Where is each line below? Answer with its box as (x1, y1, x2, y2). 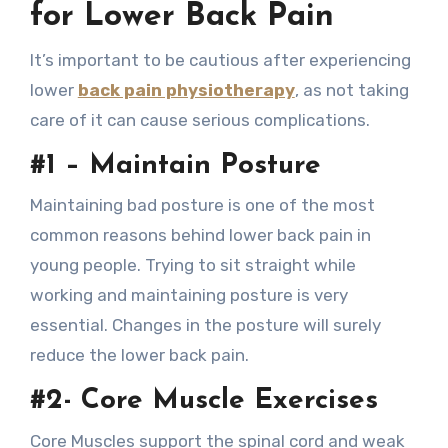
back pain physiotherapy (77, 79, 295, 100)
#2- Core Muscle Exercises (29, 387, 378, 415)
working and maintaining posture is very (29, 285, 348, 305)
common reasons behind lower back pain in (29, 225, 371, 245)
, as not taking (294, 79, 409, 100)
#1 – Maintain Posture (29, 151, 321, 180)
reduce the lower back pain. (29, 345, 249, 365)
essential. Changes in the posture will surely (29, 315, 381, 335)
